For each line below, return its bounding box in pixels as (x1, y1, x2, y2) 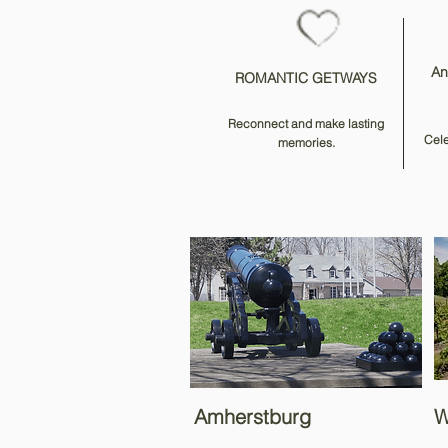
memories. (277, 135, 335, 150)
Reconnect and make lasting (228, 116, 384, 131)
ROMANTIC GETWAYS (235, 69, 377, 87)
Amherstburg (194, 404, 311, 429)
